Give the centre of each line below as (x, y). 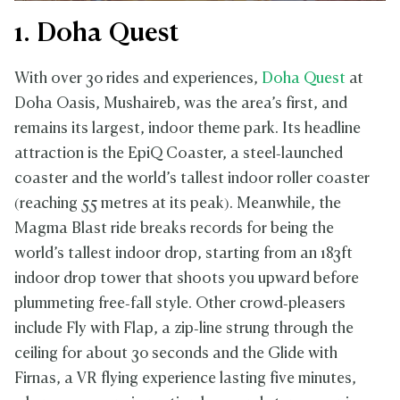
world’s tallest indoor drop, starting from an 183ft (183, 254)
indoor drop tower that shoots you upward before (187, 279)
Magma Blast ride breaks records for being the (174, 229)
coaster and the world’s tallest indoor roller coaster (192, 179)
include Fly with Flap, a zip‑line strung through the (184, 329)
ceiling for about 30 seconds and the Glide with (176, 354)
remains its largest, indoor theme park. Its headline (187, 129)
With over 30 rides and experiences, (138, 79)
